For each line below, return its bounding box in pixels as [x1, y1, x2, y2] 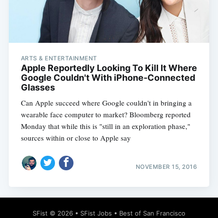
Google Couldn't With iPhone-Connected [20, 73, 195, 83]
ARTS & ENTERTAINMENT [20, 54, 97, 62]
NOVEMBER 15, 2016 [135, 163, 198, 170]
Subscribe [158, 58, 198, 68]
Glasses [20, 82, 55, 93]
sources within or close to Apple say [20, 133, 131, 143]
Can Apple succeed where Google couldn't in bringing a [20, 98, 192, 108]
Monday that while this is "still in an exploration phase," [20, 121, 190, 131]
